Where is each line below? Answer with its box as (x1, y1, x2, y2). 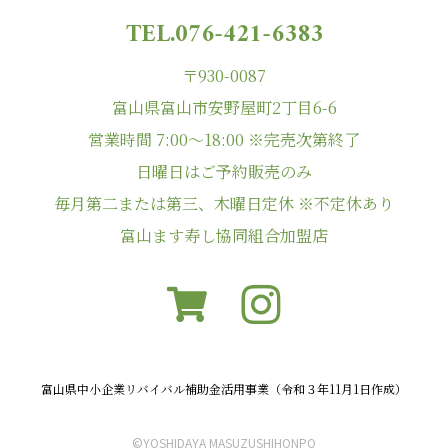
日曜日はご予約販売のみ (136, 159, 312, 183)
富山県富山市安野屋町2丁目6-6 (111, 95, 337, 119)
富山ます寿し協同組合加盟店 (120, 223, 328, 247)
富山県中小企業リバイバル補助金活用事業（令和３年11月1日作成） (41, 379, 407, 397)
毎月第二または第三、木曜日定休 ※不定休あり (54, 191, 394, 215)
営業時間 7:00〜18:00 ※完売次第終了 (88, 127, 360, 151)
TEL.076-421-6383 (125, 12, 323, 57)
